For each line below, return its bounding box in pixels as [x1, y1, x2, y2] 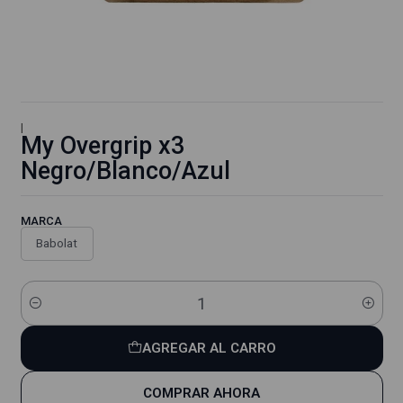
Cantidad [20, 305, 69, 320]
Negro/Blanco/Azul [20, 157, 230, 186]
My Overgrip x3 [20, 131, 184, 161]
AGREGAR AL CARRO [141, 339, 276, 356]
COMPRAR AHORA [143, 384, 260, 401]
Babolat [36, 236, 78, 251]
